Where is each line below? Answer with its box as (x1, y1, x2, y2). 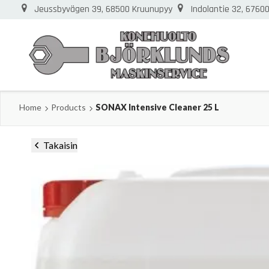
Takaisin (43, 139, 77, 151)
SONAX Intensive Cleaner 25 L (95, 102, 219, 113)
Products (51, 102, 86, 113)
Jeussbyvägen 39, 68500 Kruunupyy (34, 3, 172, 16)
